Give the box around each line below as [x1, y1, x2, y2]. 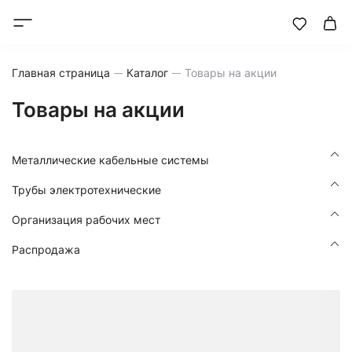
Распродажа [12, 243, 80, 256]
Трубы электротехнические [12, 183, 161, 196]
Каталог [126, 66, 168, 79]
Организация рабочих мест [12, 213, 160, 226]
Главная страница [12, 66, 110, 79]
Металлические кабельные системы [12, 153, 209, 167]
